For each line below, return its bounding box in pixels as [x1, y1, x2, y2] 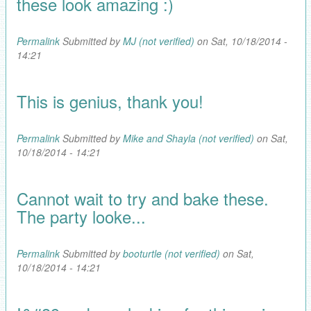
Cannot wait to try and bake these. [16, 185, 269, 210]
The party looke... [16, 203, 146, 228]
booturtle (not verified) [122, 246, 220, 260]
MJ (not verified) [122, 33, 194, 48]
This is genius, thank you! [16, 88, 203, 113]
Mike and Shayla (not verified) [122, 131, 254, 145]
